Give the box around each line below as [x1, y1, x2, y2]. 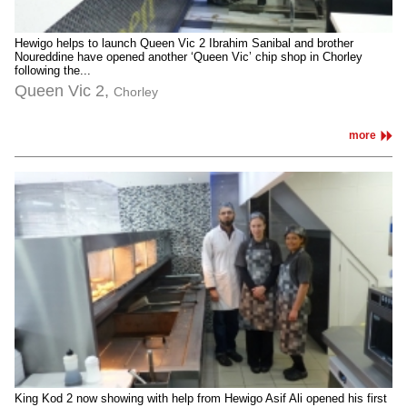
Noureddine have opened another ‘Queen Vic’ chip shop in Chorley [15, 49, 362, 64]
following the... [15, 63, 91, 77]
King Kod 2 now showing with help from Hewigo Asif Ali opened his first [15, 391, 387, 405]
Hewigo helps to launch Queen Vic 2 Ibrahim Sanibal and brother [15, 35, 353, 50]
